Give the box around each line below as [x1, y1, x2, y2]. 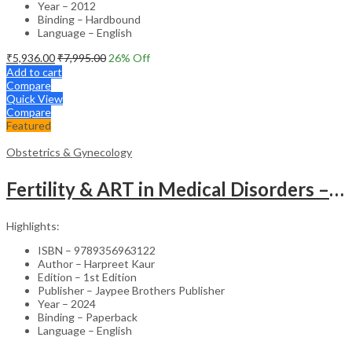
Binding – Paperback [38, 310, 137, 324]
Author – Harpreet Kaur [38, 256, 155, 270]
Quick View [6, 91, 63, 105]
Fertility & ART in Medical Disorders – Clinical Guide [329, 177, 344, 200]
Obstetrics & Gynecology [6, 145, 132, 159]
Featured [6, 118, 51, 132]
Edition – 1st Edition [38, 269, 137, 284]
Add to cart [6, 64, 62, 79]
